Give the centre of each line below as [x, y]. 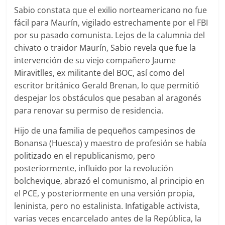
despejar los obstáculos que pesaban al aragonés [108, 98]
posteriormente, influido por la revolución [94, 168]
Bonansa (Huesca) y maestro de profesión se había [110, 143]
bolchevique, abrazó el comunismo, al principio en [109, 181]
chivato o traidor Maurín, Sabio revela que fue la [105, 47]
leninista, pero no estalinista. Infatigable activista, [107, 206]
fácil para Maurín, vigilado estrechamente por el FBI [111, 22]
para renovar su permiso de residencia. [89, 110]
